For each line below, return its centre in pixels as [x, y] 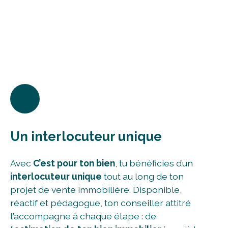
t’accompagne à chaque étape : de [83, 216]
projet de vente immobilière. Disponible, [96, 190]
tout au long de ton [143, 177]
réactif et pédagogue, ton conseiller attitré [101, 203]
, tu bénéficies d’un [154, 163]
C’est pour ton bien [74, 163]
